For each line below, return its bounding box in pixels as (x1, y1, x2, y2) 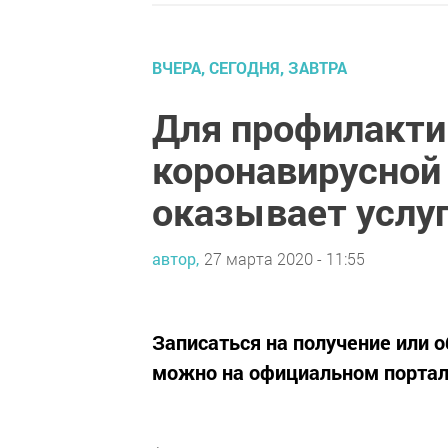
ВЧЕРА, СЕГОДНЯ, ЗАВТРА (152, 57, 347, 78)
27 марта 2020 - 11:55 (204, 247, 365, 269)
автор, (152, 247, 199, 269)
